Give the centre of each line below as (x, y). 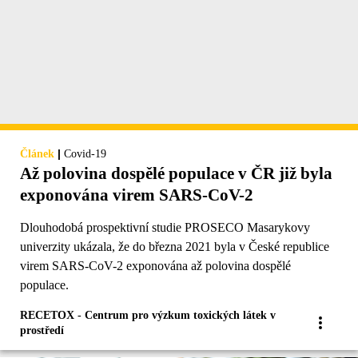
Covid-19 (85, 153)
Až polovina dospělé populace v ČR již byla (176, 173)
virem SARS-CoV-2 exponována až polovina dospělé (155, 265)
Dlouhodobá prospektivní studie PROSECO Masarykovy (165, 227)
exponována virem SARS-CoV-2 (137, 195)
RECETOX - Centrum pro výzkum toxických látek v (148, 315)
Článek (37, 153)
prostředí (42, 330)
